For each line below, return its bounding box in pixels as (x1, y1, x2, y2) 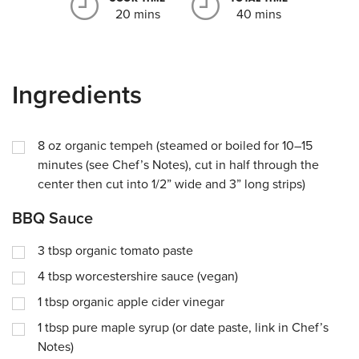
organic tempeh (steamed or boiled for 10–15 (65, 138, 313, 154)
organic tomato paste (75, 242, 193, 259)
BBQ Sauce (12, 209, 93, 228)
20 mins (115, 6, 160, 22)
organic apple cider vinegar (72, 293, 224, 310)
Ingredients (12, 80, 142, 111)
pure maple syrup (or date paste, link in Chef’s (72, 319, 329, 336)
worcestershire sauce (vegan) (75, 268, 238, 284)
